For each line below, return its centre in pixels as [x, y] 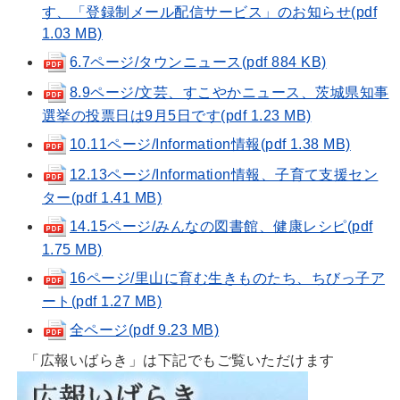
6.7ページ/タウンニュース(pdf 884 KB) [198, 62]
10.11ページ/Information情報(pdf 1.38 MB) [210, 145]
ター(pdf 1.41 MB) [102, 198]
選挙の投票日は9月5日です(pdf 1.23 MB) [177, 116]
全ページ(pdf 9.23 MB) [145, 330]
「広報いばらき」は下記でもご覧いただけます [174, 361]
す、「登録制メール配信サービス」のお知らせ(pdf [210, 12]
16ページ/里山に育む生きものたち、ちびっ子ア [228, 279]
